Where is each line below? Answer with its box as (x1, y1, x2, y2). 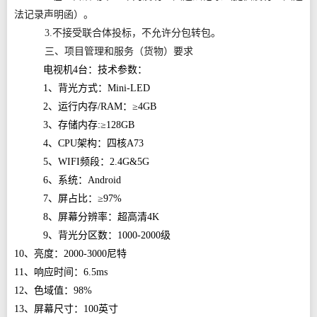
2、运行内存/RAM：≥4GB (43, 101, 157, 112)
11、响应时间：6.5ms (14, 267, 108, 277)
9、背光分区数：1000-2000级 (43, 230, 171, 241)
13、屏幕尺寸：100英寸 (14, 304, 118, 314)
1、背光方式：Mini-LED (43, 83, 151, 93)
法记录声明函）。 (14, 9, 93, 20)
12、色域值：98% (14, 285, 92, 296)
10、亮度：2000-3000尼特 (14, 248, 127, 259)
